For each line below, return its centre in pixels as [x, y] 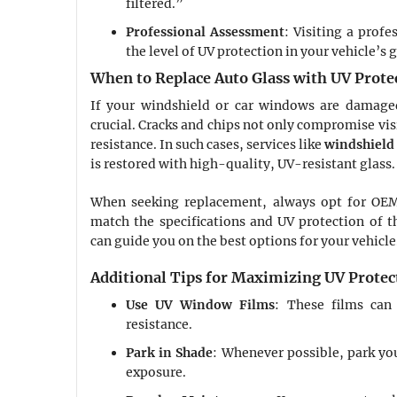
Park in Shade [170, 353]
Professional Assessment [205, 32]
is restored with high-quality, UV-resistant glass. [243, 164]
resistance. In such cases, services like [207, 145]
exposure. [156, 373]
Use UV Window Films [201, 305]
